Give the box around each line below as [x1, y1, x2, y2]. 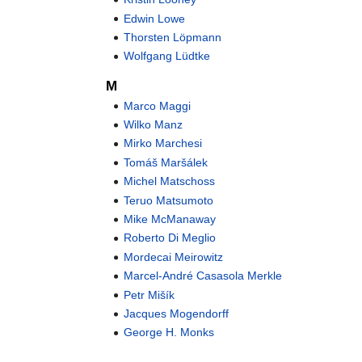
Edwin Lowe [124, 11, 186, 25]
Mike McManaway [124, 213, 217, 226]
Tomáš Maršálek [124, 155, 208, 169]
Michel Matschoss [124, 175, 216, 188]
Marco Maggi [124, 99, 192, 112]
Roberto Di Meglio [124, 231, 217, 245]
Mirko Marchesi [124, 137, 203, 150]
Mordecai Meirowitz [124, 250, 224, 263]
